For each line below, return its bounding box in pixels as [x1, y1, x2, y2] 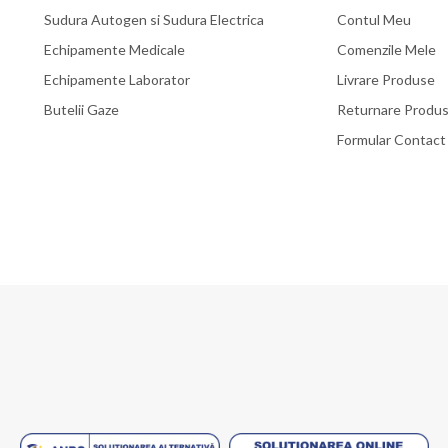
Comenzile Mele [336, 40, 436, 58]
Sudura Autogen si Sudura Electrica [44, 10, 264, 28]
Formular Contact [336, 130, 446, 148]
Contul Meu [336, 10, 411, 28]
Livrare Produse [336, 70, 435, 88]
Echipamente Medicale [44, 40, 185, 58]
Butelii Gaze [44, 100, 119, 118]
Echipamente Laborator [44, 70, 190, 88]
